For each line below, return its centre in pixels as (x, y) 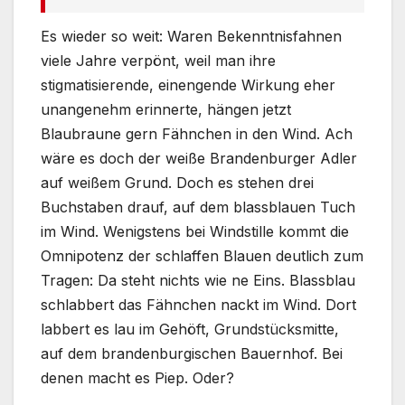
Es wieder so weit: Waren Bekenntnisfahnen (191, 37)
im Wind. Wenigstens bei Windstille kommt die (195, 232)
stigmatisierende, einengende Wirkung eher (188, 85)
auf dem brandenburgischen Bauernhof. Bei (192, 354)
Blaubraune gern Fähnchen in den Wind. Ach (197, 134)
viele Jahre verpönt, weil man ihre (158, 61)
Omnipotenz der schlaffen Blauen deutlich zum (202, 256)
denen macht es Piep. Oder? (137, 378)
